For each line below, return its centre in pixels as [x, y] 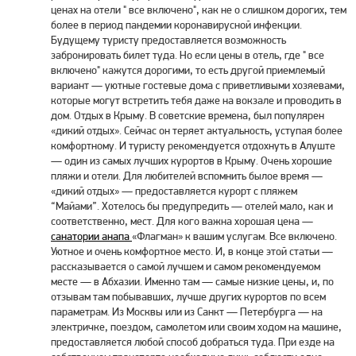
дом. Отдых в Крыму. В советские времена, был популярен [188, 115]
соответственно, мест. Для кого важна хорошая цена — [182, 221]
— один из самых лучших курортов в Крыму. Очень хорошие [192, 161]
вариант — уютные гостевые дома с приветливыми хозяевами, [198, 85]
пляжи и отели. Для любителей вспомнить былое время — [187, 176]
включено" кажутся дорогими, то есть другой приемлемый [188, 70]
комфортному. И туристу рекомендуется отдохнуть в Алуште [193, 145]
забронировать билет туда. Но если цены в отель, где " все [188, 55]
